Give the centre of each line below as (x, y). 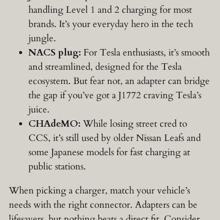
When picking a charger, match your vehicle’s (99, 190)
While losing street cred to (134, 124)
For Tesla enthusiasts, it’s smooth (145, 53)
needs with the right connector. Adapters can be (103, 205)
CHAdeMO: (55, 124)
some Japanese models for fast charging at (109, 152)
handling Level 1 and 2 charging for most (110, 10)
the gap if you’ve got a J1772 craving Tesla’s (115, 96)
